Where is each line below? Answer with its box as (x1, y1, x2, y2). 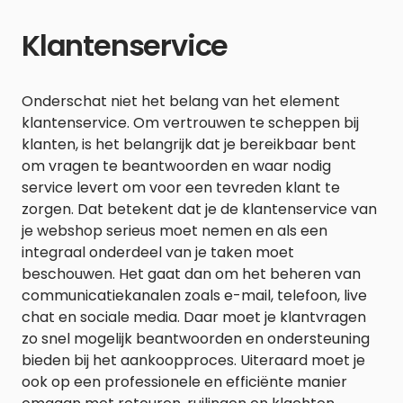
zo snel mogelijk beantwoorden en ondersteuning (22, 327, 370, 349)
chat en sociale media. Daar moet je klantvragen (22, 306, 366, 327)
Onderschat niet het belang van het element (22, 90, 340, 112)
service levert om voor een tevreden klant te (22, 176, 340, 198)
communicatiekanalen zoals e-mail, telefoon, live (22, 284, 367, 306)
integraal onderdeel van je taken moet (22, 241, 294, 263)
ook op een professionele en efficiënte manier (22, 371, 347, 392)
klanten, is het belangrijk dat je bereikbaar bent (22, 133, 356, 155)
